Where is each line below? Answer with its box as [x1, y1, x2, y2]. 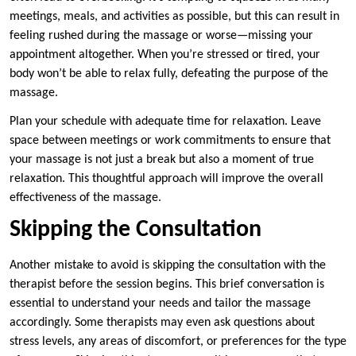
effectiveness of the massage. [10, 192, 161, 205]
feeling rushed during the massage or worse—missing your [10, 29, 313, 43]
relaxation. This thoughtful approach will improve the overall [10, 172, 323, 186]
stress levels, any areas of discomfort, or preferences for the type [10, 335, 346, 349]
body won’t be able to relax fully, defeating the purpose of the [10, 68, 328, 81]
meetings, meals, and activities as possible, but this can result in [10, 10, 339, 24]
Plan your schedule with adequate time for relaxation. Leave [10, 115, 321, 129]
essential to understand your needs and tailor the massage [10, 297, 311, 311]
